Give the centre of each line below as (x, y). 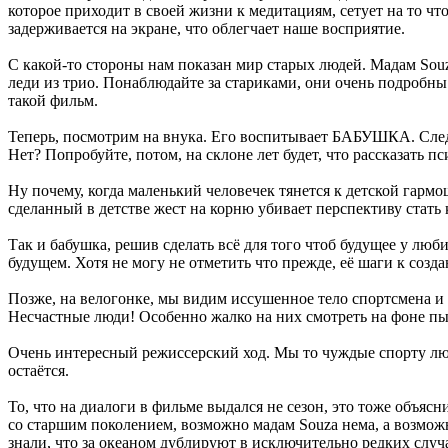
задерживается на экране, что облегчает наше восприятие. (206, 28)
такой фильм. (53, 100)
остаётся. (38, 370)
